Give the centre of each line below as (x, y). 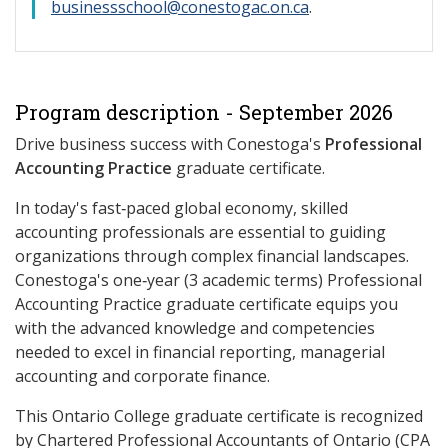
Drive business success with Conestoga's (170, 144)
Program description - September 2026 (204, 112)
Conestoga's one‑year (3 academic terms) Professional (218, 280)
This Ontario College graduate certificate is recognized (219, 416)
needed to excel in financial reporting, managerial (200, 352)
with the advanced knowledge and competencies (195, 328)
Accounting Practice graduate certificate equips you (206, 304)
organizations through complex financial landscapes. (212, 256)
